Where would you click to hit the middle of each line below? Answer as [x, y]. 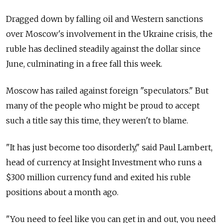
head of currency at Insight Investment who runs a [104, 163]
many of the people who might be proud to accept [103, 106]
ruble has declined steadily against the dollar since [103, 49]
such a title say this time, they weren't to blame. [97, 121]
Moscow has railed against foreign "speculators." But [107, 91]
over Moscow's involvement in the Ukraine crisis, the [109, 34]
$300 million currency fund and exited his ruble [98, 177]
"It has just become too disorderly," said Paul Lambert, [109, 148]
